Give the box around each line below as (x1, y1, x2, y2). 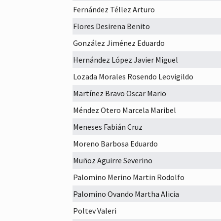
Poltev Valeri (73, 206, 116, 216)
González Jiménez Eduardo (73, 38, 165, 48)
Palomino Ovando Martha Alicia (73, 189, 179, 199)
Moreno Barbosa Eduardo (73, 139, 158, 148)
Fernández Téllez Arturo (73, 4, 155, 14)
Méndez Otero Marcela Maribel (73, 105, 176, 115)
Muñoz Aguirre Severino (73, 155, 152, 165)
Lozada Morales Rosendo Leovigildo (73, 72, 193, 81)
